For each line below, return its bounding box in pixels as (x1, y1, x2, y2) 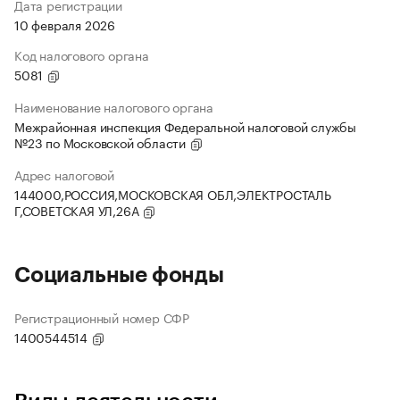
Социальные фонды (14, 264, 224, 287)
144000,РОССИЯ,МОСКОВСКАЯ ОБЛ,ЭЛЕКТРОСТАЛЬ (14, 184, 331, 204)
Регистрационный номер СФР (14, 307, 189, 328)
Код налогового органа (14, 45, 149, 65)
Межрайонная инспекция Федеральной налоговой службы (14, 116, 356, 137)
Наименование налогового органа (14, 96, 213, 117)
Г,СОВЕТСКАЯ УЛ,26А (14, 200, 143, 221)
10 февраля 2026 (14, 14, 115, 35)
